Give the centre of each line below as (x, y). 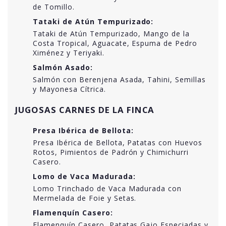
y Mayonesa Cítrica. (69, 89)
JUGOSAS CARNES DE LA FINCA (85, 109)
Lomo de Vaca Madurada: (84, 176)
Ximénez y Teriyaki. (69, 52)
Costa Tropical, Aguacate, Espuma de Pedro (115, 43)
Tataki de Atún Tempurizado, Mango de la (111, 33)
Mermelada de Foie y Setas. (85, 198)
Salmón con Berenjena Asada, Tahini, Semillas (120, 79)
